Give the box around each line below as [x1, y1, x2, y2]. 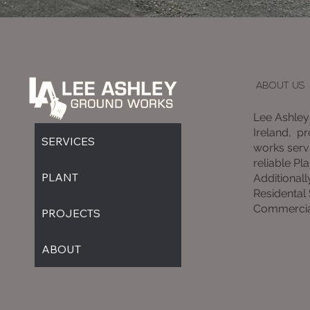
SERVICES [42, 134, 95, 149]
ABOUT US [256, 82, 306, 91]
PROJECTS [42, 206, 100, 221]
